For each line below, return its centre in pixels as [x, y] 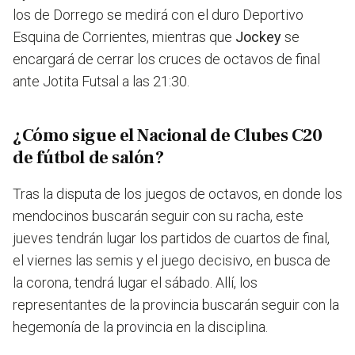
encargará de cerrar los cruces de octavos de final [166, 59]
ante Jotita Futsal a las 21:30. [101, 82]
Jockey [258, 37]
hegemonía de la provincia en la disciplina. [140, 327]
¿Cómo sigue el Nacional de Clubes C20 [168, 136]
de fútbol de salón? [88, 158]
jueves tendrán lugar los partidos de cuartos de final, [171, 239]
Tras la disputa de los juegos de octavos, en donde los [177, 194]
